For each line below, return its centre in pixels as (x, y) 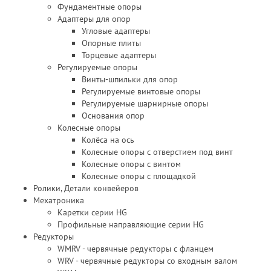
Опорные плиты (111, 43)
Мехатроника (59, 200)
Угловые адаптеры (116, 31)
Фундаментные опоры (100, 7)
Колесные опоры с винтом (131, 164)
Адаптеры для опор (94, 19)
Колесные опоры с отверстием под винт (157, 152)
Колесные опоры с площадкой (139, 176)
